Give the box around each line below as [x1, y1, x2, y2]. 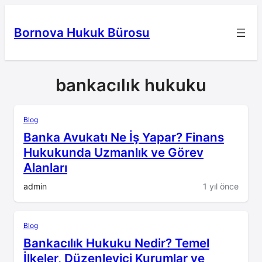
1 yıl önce [203, 181, 239, 192]
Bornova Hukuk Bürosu [14, 25, 150, 40]
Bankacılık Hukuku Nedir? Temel [23, 236, 209, 251]
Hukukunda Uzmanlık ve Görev [23, 145, 204, 160]
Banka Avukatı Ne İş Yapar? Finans [23, 130, 224, 145]
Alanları [23, 160, 67, 175]
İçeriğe [4, 5, 34, 17]
